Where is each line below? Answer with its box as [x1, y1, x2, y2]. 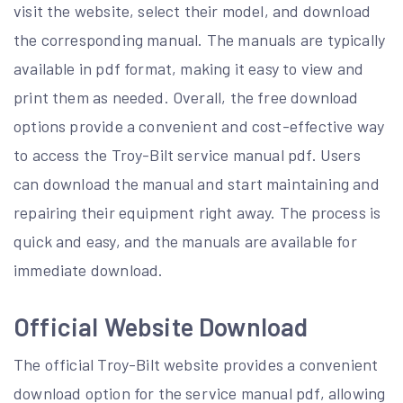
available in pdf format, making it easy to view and [13, 58, 364, 78]
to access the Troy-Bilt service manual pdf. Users [13, 145, 361, 165]
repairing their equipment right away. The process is [13, 202, 381, 222]
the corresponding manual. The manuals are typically [13, 30, 386, 49]
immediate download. [13, 260, 164, 280]
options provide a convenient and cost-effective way [13, 116, 385, 136]
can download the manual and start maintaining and [13, 174, 380, 193]
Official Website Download [13, 311, 309, 342]
